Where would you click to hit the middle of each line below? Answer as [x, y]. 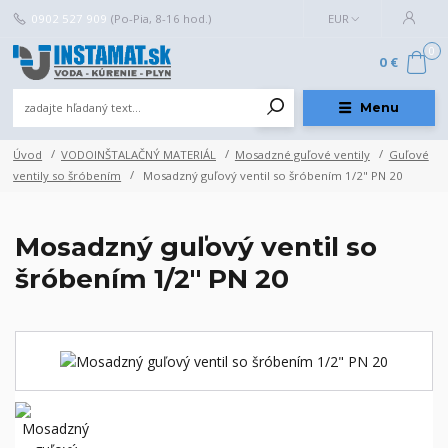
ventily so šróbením [67, 175]
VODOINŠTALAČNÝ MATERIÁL [138, 154]
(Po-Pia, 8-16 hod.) [160, 18]
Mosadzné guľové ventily [302, 154]
